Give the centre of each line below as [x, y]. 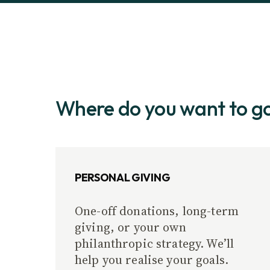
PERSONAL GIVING [123, 177]
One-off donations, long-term [157, 211]
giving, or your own [130, 227]
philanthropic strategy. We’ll [155, 243]
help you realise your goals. [152, 260]
